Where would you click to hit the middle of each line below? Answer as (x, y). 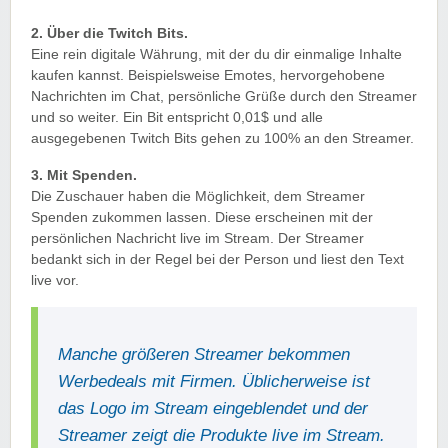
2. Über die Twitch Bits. (109, 34)
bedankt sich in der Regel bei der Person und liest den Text (217, 260)
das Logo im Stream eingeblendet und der (213, 409)
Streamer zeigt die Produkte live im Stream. (222, 436)
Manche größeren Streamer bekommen (204, 355)
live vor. (55, 281)
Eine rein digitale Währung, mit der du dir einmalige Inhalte (216, 55)
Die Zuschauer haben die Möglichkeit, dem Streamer (198, 197)
